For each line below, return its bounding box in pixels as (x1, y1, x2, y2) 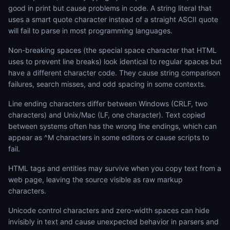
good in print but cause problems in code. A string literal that (8, 4, 212, 12)
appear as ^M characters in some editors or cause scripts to (8, 133, 209, 142)
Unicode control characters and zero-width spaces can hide (8, 206, 209, 215)
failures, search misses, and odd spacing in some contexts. (8, 80, 206, 88)
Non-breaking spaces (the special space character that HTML (8, 46, 217, 54)
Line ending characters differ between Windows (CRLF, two (8, 99, 207, 108)
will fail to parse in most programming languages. (8, 26, 172, 35)
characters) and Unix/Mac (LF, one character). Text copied (8, 110, 205, 119)
